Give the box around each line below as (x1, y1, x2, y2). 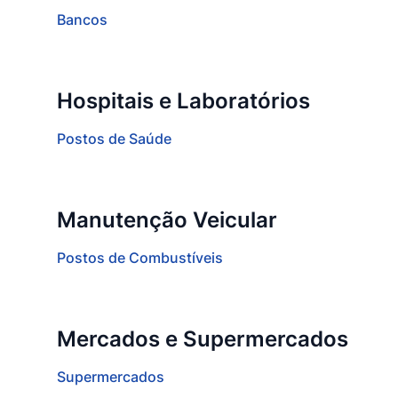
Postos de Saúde (57, 130, 171, 147)
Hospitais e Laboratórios (57, 88, 310, 114)
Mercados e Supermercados (57, 326, 348, 352)
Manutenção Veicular (57, 207, 277, 233)
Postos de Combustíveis (57, 249, 223, 267)
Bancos (57, 11, 107, 28)
